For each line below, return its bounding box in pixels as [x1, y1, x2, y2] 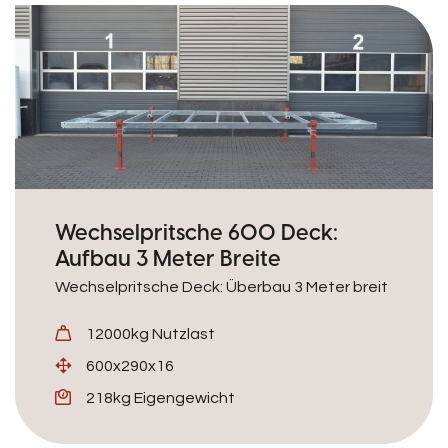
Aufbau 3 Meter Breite [55, 245, 281, 271]
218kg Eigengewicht [86, 390, 235, 406]
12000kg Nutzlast [86, 326, 215, 342]
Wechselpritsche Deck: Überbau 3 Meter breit [55, 279, 388, 295]
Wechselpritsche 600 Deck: [55, 219, 338, 245]
